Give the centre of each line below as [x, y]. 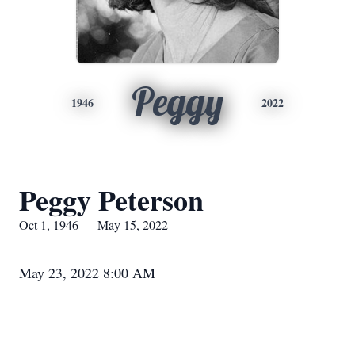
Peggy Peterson [111, 200]
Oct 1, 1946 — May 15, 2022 [94, 225]
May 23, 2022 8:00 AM [87, 273]
